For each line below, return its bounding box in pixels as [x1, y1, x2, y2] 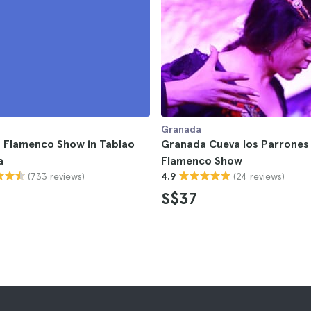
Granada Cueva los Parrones [161, 137, 309, 151]
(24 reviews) [233, 170, 285, 182]
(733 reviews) [28, 170, 85, 182]
